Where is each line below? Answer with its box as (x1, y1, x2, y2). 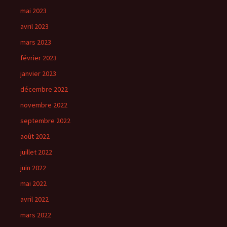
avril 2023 (20, 22, 49, 31)
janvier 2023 (20, 69, 56, 78)
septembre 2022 (20, 116, 70, 125)
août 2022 (20, 132, 50, 141)
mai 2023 (20, 6, 47, 15)
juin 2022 (20, 163, 46, 172)
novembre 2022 (20, 100, 67, 109)
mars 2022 (20, 210, 51, 219)
